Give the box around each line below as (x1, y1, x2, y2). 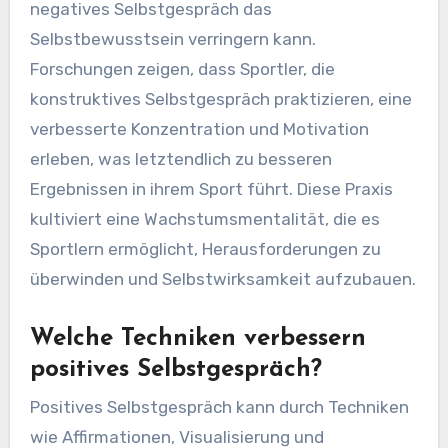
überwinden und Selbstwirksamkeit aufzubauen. (29, 268, 416, 289)
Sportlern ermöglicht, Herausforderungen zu (29, 238, 381, 259)
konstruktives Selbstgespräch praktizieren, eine (29, 88, 412, 109)
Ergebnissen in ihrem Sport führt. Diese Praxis (29, 178, 393, 199)
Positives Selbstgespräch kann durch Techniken (29, 397, 409, 418)
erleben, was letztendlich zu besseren (29, 148, 332, 169)
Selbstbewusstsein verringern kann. (29, 28, 316, 49)
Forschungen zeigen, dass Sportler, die (29, 58, 335, 79)
